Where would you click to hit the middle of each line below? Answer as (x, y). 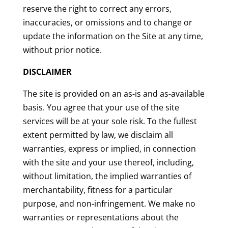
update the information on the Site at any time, (113, 36)
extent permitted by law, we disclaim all (98, 135)
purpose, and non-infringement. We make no (109, 204)
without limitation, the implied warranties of (107, 176)
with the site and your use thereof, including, (108, 163)
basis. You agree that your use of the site (101, 108)
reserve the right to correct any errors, (97, 9)
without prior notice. (62, 50)
